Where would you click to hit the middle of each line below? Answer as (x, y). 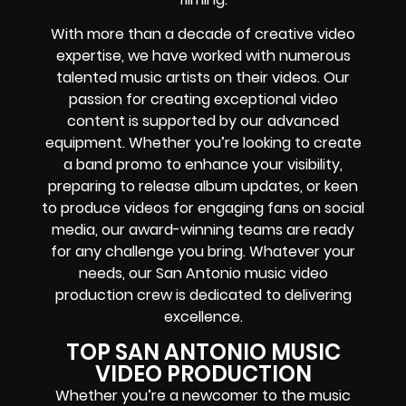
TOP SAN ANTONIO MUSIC (203, 352)
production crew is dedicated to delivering (203, 295)
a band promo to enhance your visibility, (203, 165)
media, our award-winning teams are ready (203, 230)
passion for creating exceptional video (203, 100)
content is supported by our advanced (203, 121)
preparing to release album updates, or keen (203, 187)
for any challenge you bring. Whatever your (203, 252)
